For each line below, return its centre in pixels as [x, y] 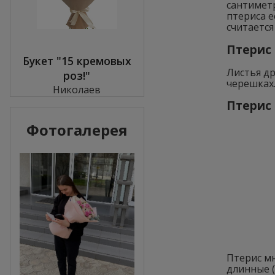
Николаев [77, 89]
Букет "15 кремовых [77, 60]
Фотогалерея [77, 130]
